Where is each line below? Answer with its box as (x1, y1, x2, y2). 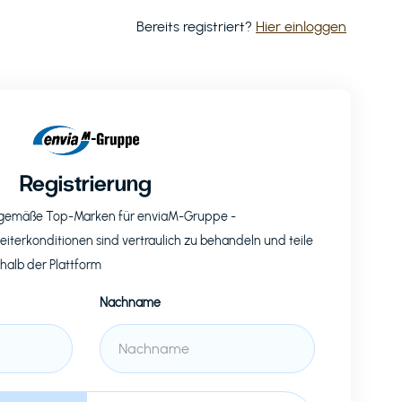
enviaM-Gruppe (136, 208, 228, 224)
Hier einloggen (256, 18, 346, 35)
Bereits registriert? (136, 18, 256, 35)
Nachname (99, 294, 161, 310)
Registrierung (20, 168, 153, 196)
